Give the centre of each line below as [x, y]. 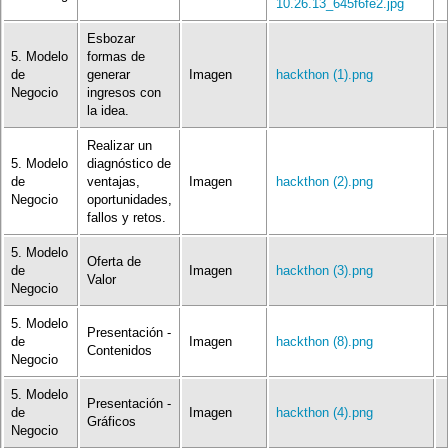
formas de [116, 57]
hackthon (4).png [324, 413]
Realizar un [119, 146]
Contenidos [119, 351]
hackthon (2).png [324, 182]
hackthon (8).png [324, 342]
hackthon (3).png [324, 271]
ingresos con [124, 93]
